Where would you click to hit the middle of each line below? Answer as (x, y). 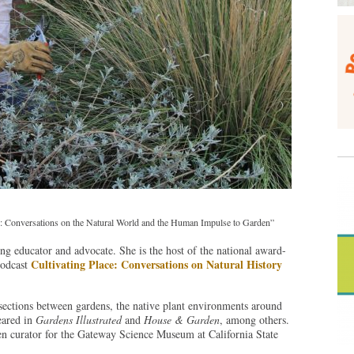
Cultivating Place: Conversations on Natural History (156, 264)
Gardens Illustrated (80, 320)
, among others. (254, 320)
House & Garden (181, 320)
